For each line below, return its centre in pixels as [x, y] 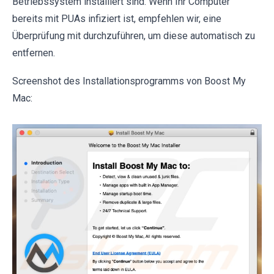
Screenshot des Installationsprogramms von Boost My [129, 81]
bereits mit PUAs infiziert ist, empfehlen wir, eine [117, 19]
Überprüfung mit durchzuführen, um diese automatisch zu [134, 36]
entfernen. [34, 53]
